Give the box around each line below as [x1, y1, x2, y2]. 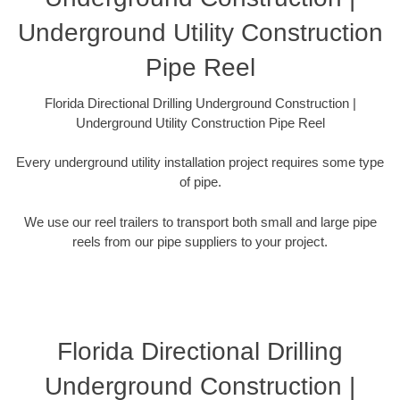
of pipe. [179, 174, 221, 190]
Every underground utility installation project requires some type [16, 154, 384, 171]
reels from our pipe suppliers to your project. [72, 233, 328, 249]
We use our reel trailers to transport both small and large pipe [23, 213, 377, 229]
